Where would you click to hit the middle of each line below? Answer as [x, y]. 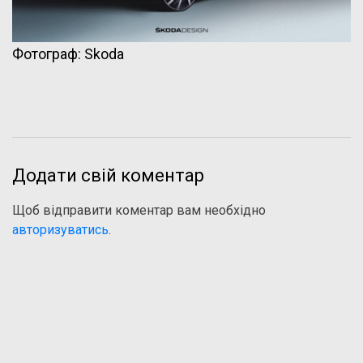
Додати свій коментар [108, 176]
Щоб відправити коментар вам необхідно [139, 211]
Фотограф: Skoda [68, 53]
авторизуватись [60, 230]
